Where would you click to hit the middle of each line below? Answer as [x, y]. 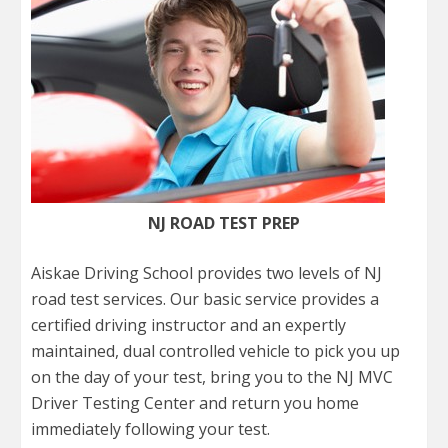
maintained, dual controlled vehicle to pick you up [215, 351]
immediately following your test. [150, 429]
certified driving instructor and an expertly [188, 325]
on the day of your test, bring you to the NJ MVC [212, 377]
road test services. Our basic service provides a [205, 299]
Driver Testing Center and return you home [195, 403]
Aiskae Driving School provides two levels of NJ [206, 273]
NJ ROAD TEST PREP [224, 223]
